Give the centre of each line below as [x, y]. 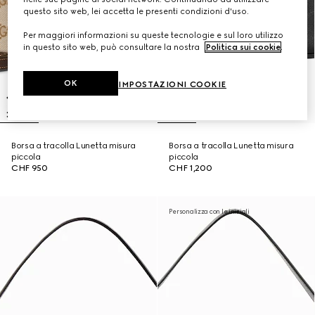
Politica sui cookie [243, 47]
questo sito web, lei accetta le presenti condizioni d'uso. [136, 12]
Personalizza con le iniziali [209, 211]
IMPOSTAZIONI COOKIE [173, 85]
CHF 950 [30, 168]
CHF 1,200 [191, 168]
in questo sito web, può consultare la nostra [113, 47]
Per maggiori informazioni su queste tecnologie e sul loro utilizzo [154, 36]
